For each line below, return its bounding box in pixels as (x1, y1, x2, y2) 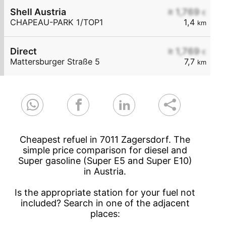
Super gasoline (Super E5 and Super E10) (18, 155, 192, 166)
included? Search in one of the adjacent (20, 198, 190, 209)
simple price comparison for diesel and (23, 145, 188, 156)
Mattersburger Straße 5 (10, 56, 100, 67)
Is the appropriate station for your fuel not (15, 187, 196, 198)
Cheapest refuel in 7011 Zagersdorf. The (20, 134, 191, 145)
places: (90, 208, 120, 219)
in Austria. (84, 166, 127, 177)
